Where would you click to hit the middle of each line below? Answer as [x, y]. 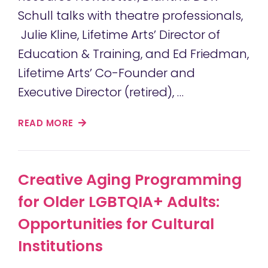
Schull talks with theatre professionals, [130, 16]
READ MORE [47, 123]
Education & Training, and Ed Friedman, [133, 54]
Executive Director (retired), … [101, 92]
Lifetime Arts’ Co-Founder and [106, 73]
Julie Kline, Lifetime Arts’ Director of [119, 35]
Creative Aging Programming [130, 180]
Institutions [60, 246]
